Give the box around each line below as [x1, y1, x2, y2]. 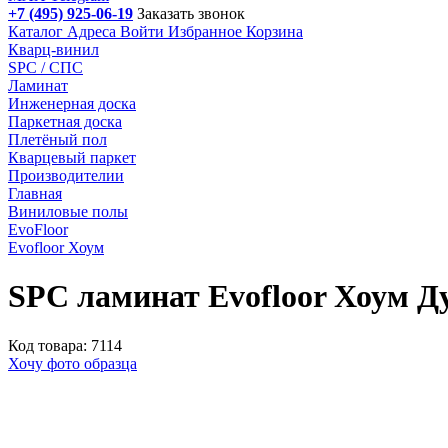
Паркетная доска [8, 113, 122, 130]
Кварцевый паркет [8, 149, 136, 166]
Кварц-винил [8, 41, 99, 58]
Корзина [246, 23, 303, 40]
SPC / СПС [8, 59, 83, 76]
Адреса [67, 23, 116, 40]
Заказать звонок [137, 5, 245, 22]
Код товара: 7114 [8, 336, 122, 354]
